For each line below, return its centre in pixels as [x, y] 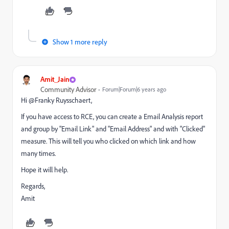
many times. [38, 153]
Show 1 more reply [80, 42]
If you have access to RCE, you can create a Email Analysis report [112, 117]
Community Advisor [68, 89]
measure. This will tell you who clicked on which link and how [108, 141]
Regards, [33, 186]
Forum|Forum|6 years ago [134, 89]
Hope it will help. [44, 170]
